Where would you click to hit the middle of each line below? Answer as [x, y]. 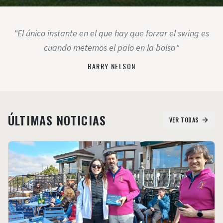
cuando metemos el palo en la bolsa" [111, 48]
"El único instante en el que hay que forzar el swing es [111, 34]
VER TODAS [184, 120]
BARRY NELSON [111, 66]
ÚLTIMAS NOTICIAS [57, 120]
